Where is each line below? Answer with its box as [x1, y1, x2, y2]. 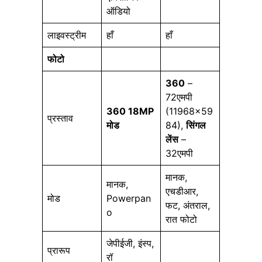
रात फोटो [166, 213, 197, 225]
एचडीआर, [166, 185, 198, 197]
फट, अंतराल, [166, 199, 210, 211]
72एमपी [166, 91, 192, 103]
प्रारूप [47, 244, 70, 256]
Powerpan [106, 192, 151, 204]
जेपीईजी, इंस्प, [106, 237, 154, 249]
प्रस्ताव [47, 112, 73, 124]
